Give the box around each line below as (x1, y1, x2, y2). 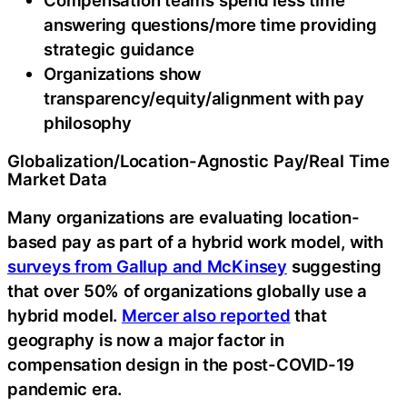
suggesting (286, 255, 382, 276)
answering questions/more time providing (44, 14, 377, 35)
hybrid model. (7, 304, 122, 325)
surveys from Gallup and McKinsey (7, 255, 287, 276)
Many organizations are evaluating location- (7, 206, 360, 227)
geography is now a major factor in (7, 329, 284, 350)
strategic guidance (44, 38, 195, 59)
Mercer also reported (121, 304, 291, 325)
